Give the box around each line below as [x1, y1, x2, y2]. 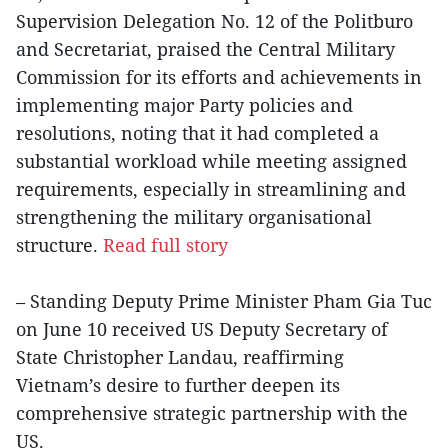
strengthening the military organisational [16, 205, 372, 230]
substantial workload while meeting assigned [16, 149, 407, 174]
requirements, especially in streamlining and [16, 177, 406, 202]
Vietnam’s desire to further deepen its [16, 373, 340, 398]
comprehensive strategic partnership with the [16, 401, 408, 426]
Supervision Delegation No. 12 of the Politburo [16, 9, 413, 34]
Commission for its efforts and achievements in [16, 65, 422, 90]
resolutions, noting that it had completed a [16, 121, 379, 146]
